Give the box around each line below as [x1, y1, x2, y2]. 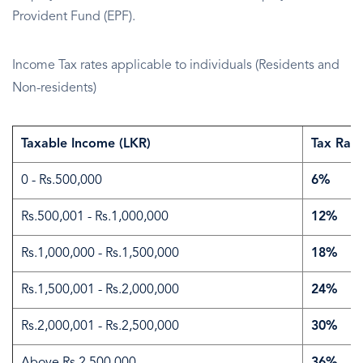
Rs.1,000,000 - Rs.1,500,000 [21, 247, 179, 261]
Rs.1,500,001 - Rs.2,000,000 [21, 284, 179, 297]
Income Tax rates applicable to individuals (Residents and [12, 59, 340, 73]
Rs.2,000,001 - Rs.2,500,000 [21, 320, 179, 334]
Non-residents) [12, 82, 96, 96]
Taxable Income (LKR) [21, 138, 151, 152]
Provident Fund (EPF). [12, 11, 135, 24]
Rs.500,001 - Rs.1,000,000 [21, 211, 169, 224]
